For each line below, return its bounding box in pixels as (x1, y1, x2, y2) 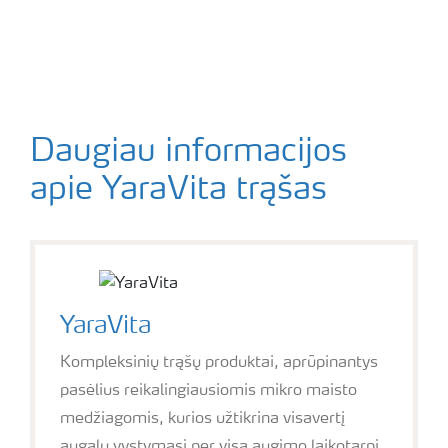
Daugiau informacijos (30, 137, 347, 169)
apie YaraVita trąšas (30, 175, 327, 207)
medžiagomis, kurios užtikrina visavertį (60, 411, 345, 427)
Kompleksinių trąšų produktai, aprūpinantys (60, 355, 378, 371)
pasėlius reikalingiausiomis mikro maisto (60, 383, 357, 399)
